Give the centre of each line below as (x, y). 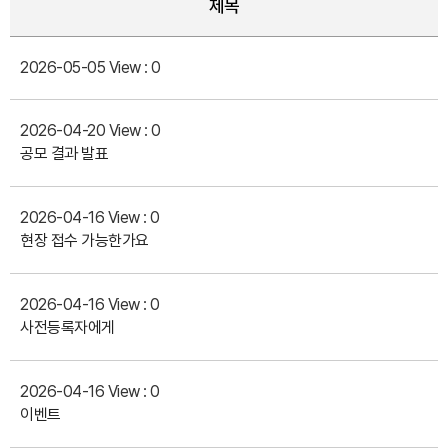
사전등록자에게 (67, 327)
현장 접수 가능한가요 (84, 240)
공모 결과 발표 (64, 153)
